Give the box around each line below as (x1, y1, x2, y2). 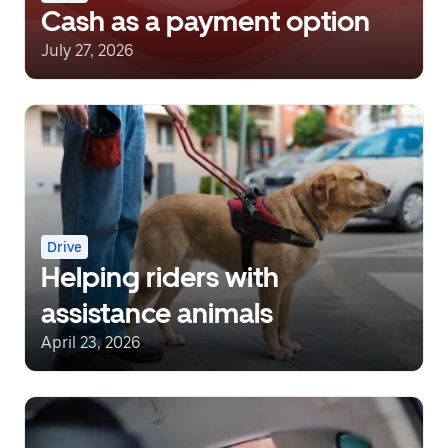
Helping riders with (41, 259, 279, 294)
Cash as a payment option (41, 4, 370, 39)
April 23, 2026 (41, 332, 141, 352)
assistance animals (41, 295, 273, 330)
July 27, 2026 (41, 41, 134, 61)
